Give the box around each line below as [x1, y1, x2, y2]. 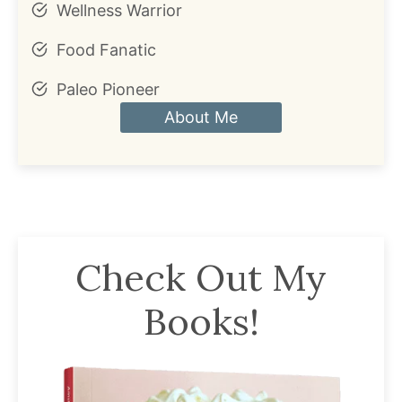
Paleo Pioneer [57, 79, 160, 99]
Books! [143, 297, 259, 345]
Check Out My [75, 253, 327, 301]
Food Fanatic [57, 39, 156, 59]
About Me [164, 107, 238, 127]
